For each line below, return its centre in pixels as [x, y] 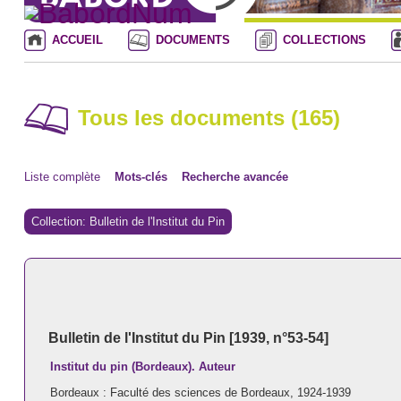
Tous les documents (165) [209, 118]
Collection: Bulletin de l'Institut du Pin [128, 222]
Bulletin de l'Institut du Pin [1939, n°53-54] [188, 337]
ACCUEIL [77, 39]
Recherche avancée [235, 177]
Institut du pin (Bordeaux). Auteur [142, 366]
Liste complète [62, 177]
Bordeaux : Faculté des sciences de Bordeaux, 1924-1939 [200, 392]
